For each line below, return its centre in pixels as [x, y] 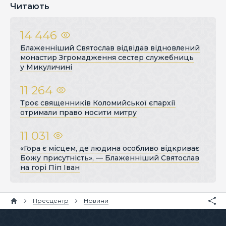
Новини [96, 201]
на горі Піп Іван [50, 168]
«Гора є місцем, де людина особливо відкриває [110, 149]
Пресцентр [51, 201]
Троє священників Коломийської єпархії [98, 103]
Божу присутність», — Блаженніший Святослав [110, 158]
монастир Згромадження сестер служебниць [107, 58]
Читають [30, 7]
